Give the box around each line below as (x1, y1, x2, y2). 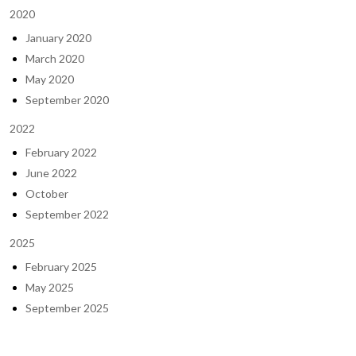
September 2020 (25, 93, 109, 106)
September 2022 (25, 207, 109, 221)
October (25, 187, 68, 200)
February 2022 (25, 145, 97, 159)
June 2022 (25, 166, 77, 180)
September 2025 (25, 301, 109, 315)
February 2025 (25, 260, 97, 273)
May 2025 (25, 281, 74, 294)
